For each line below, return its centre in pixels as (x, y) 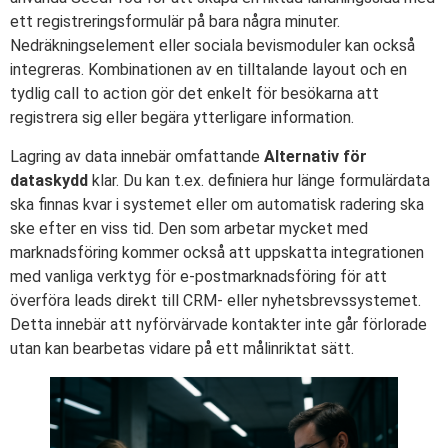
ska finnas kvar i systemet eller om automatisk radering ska (217, 204)
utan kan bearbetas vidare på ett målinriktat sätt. (182, 348)
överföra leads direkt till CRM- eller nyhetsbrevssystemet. (215, 300)
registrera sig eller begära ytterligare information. (182, 118)
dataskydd (49, 180)
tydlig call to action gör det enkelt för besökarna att (194, 94)
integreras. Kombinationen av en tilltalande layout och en (208, 70)
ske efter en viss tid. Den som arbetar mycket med (189, 228)
